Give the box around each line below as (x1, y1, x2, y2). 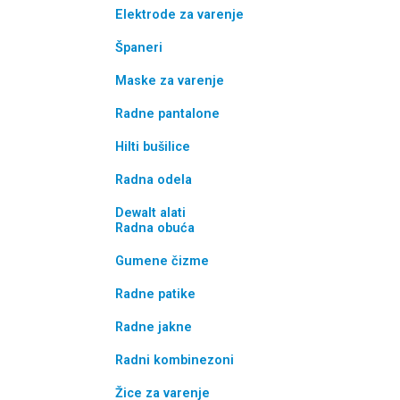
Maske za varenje (114, 72, 228, 88)
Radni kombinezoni (114, 352, 234, 368)
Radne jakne (114, 319, 192, 335)
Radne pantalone (114, 105, 220, 121)
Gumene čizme (114, 253, 209, 269)
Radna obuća (114, 220, 195, 236)
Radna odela (114, 171, 192, 187)
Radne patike (114, 286, 196, 302)
